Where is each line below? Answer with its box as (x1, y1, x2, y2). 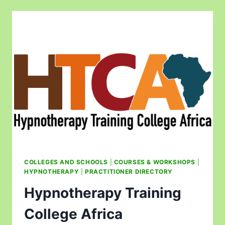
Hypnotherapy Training (24, 184, 181, 201)
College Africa (24, 205, 123, 222)
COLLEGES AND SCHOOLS (24, 158, 108, 166)
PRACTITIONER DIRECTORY (84, 167, 173, 175)
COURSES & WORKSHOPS (114, 158, 196, 166)
